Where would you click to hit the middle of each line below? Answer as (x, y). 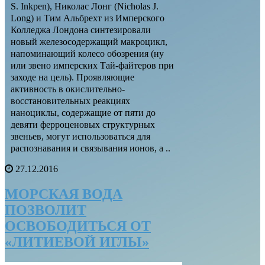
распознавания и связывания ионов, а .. (91, 148)
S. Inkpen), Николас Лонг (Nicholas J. (85, 7)
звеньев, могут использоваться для (80, 137)
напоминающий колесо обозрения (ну (87, 54)
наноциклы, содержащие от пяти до (83, 113)
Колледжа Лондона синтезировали (81, 30)
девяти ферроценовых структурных (83, 125)
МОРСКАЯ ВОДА (64, 194)
